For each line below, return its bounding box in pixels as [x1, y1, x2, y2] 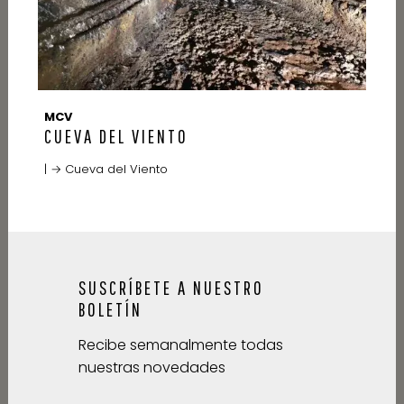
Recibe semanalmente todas [78, 335, 283, 356]
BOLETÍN [78, 298, 142, 321]
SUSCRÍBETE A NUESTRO [78, 277, 264, 299]
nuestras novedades [78, 357, 225, 379]
